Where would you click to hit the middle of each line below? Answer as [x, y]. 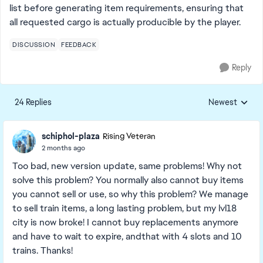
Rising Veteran [129, 136]
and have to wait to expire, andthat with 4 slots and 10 [127, 236]
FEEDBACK [79, 45]
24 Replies [33, 102]
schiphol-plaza [71, 136]
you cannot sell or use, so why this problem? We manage [130, 194]
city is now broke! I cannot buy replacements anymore [125, 222]
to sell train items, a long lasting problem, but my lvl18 [124, 208]
